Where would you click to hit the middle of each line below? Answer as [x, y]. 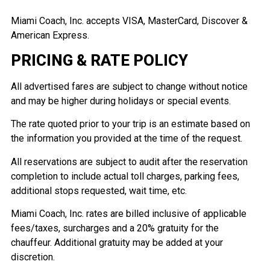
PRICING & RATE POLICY [99, 60]
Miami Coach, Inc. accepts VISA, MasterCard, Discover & [129, 20]
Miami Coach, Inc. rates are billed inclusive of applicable [128, 214]
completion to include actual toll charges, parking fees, [125, 176]
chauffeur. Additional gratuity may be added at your [117, 243]
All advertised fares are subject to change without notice [129, 86]
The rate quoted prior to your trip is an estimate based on [130, 124]
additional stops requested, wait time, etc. [99, 190]
